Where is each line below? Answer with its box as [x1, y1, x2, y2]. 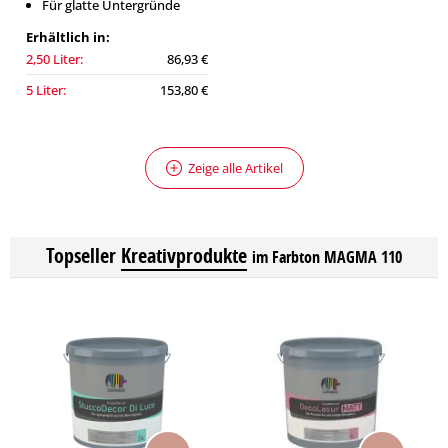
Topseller [46, 242, 116, 269]
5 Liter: [26, 81, 66, 99]
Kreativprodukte [121, 242, 247, 269]
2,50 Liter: [26, 50, 83, 68]
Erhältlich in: [26, 28, 110, 46]
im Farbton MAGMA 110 [252, 246, 402, 268]
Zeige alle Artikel [187, 159, 283, 177]
